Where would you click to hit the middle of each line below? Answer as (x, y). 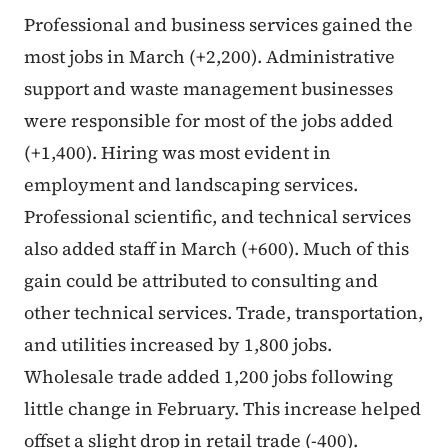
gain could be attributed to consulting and (201, 281)
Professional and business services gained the (218, 25)
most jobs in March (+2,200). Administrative (209, 57)
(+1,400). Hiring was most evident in (177, 153)
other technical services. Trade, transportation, (223, 313)
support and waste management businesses (208, 89)
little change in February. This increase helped (222, 409)
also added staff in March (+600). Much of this (216, 249)
